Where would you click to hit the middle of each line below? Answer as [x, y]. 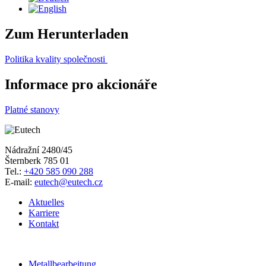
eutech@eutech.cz [69, 182]
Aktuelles [46, 202]
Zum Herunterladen [66, 34]
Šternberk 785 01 [37, 160]
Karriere [44, 213]
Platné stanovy [32, 109]
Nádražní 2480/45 [39, 150]
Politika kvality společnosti [55, 59]
